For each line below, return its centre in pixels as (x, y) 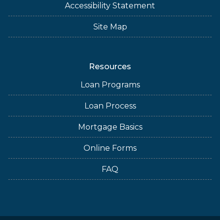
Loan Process (110, 106)
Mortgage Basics (110, 127)
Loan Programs (110, 85)
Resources (110, 67)
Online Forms (110, 148)
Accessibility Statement (110, 6)
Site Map (110, 27)
